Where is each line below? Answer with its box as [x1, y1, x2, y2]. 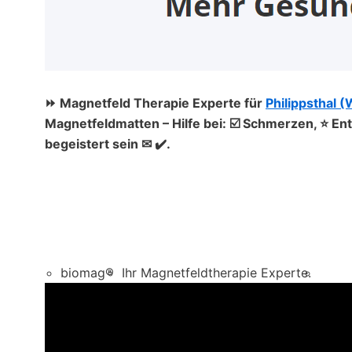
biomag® [60, 265, 114, 281]
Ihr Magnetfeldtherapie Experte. [122, 265, 311, 281]
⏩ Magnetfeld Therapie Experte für [45, 94, 266, 111]
